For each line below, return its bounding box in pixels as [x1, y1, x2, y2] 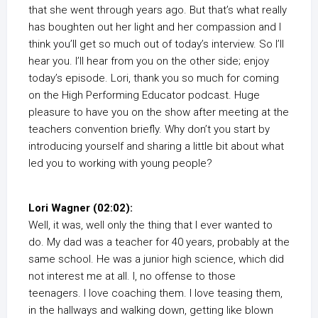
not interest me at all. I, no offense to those [28, 270, 236, 283]
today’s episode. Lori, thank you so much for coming [28, 72, 279, 85]
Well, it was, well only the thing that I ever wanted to [28, 219, 273, 232]
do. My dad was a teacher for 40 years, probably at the [28, 236, 290, 249]
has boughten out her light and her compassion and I [28, 21, 281, 34]
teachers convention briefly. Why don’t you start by [28, 123, 270, 136]
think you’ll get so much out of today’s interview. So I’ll [28, 38, 284, 51]
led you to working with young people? [28, 157, 212, 170]
